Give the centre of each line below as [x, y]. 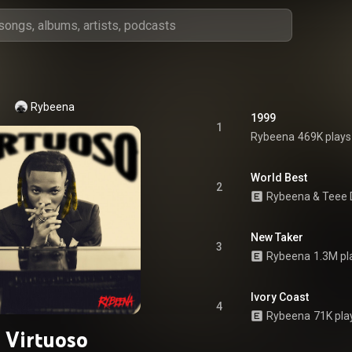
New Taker [277, 237]
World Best [279, 178]
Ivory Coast [280, 297]
